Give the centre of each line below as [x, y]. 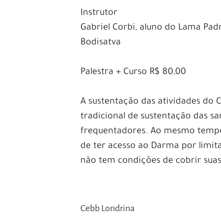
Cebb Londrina [108, 208]
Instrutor [99, 14]
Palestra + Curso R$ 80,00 [133, 73]
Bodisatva [101, 43]
